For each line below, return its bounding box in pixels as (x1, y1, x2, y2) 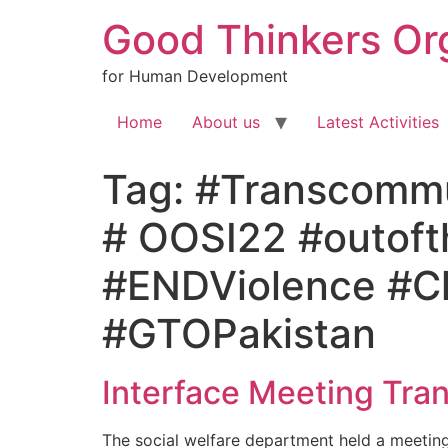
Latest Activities (317, 112, 439, 133)
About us (192, 112, 260, 133)
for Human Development (102, 66, 288, 86)
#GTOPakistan (102, 309, 376, 359)
